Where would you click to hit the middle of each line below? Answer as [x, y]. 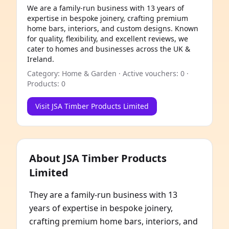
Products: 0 [46, 84]
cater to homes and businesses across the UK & [109, 49]
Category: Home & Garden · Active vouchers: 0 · [108, 73]
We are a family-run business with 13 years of [106, 8]
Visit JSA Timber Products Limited [92, 106]
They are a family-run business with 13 [103, 195]
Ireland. [41, 59]
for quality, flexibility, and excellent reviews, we [108, 39]
